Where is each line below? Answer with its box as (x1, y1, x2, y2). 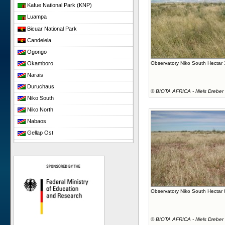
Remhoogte (26, 176, 55, 182)
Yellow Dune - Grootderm (26, 153, 88, 159)
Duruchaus (26, 83, 54, 90)
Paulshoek (26, 164, 53, 171)
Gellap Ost (26, 130, 53, 136)
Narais (26, 71, 43, 78)
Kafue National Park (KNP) (26, 2, 92, 9)
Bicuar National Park (26, 25, 77, 32)
